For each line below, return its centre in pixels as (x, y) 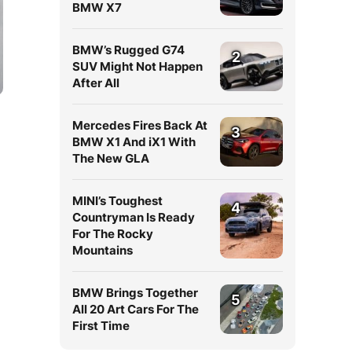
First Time (101, 326)
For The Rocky (113, 234)
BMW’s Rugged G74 (128, 50)
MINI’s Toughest (117, 201)
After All (96, 83)
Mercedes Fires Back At (140, 125)
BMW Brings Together (135, 293)
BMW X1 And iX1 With (134, 142)
